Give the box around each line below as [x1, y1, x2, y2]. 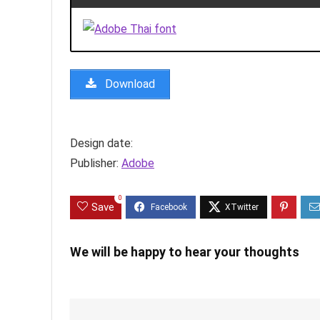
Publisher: [70, 156, 121, 171]
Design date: [70, 136, 133, 151]
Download [102, 77, 155, 91]
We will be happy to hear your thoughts [70, 244, 299, 260]
